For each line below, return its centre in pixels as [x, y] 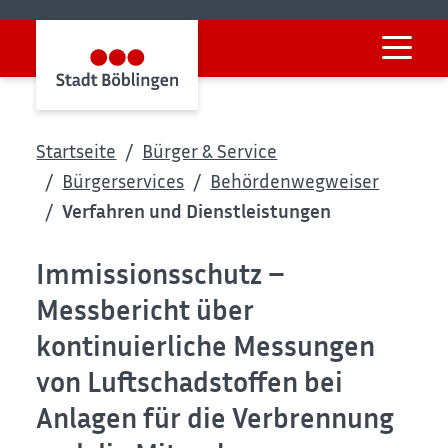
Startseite [76, 151]
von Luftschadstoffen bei [190, 382]
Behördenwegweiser [295, 181]
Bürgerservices [123, 181]
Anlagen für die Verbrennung [215, 418]
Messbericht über [145, 310]
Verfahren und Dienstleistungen [197, 211]
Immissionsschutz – [161, 274]
